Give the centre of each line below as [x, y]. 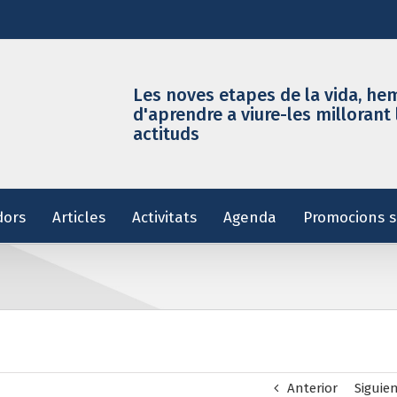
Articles [78, 218]
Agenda [249, 218]
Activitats [164, 218]
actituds [166, 133]
